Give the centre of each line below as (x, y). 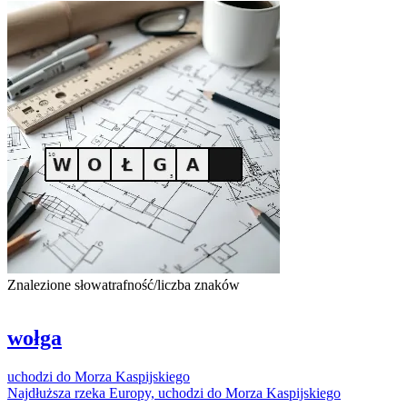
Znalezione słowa (58, 284)
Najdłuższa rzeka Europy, (83, 392)
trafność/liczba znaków (174, 284)
